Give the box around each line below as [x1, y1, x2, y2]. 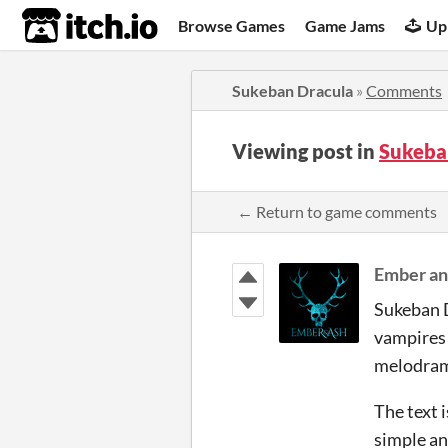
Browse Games [178, 15, 286, 35]
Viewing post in [232, 139, 379, 163]
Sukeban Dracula [232, 81, 353, 100]
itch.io [21, 6, 109, 46]
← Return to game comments [237, 202, 437, 221]
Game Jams [305, 15, 386, 35]
